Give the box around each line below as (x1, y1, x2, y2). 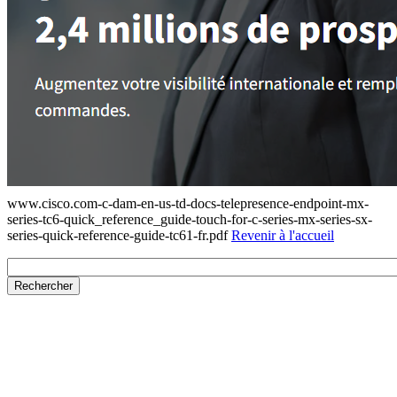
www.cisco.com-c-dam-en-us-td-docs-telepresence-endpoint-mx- (7, 195, 369, 211)
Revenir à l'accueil (231, 227, 334, 243)
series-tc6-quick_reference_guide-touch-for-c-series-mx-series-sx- (7, 211, 372, 227)
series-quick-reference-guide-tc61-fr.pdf (7, 227, 231, 243)
